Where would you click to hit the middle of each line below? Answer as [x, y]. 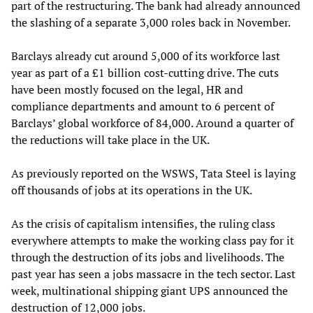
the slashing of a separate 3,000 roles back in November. [151, 22]
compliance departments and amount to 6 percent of [143, 106]
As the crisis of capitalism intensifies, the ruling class [143, 223]
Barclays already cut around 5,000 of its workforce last [146, 56]
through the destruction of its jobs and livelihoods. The [148, 257]
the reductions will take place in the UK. [110, 139]
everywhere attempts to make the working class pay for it [153, 240]
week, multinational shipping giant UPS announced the [150, 290]
